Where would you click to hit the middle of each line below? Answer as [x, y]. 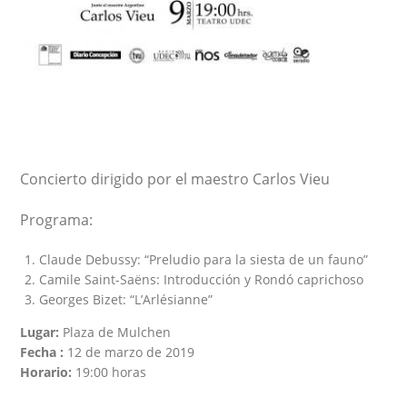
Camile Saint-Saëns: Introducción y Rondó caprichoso [202, 279]
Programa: [57, 219]
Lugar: [42, 332]
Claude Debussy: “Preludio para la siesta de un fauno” [204, 259]
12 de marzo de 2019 [131, 352]
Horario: [48, 372]
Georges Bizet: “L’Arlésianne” [126, 299]
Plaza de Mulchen [117, 332]
